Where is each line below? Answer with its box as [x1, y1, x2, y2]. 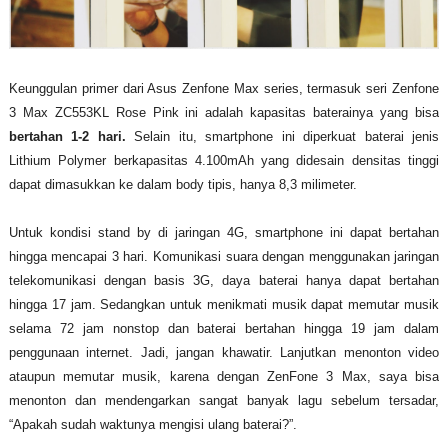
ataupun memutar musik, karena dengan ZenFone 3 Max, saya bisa [8, 368, 440, 384]
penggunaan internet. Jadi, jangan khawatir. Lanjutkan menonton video [8, 344, 440, 360]
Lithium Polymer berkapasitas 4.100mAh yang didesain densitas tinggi [8, 152, 440, 168]
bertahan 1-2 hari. [8, 128, 126, 144]
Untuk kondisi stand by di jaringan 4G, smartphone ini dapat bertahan [8, 224, 440, 240]
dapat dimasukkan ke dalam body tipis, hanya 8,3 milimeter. [8, 176, 357, 192]
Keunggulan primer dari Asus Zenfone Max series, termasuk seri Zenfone [8, 80, 440, 96]
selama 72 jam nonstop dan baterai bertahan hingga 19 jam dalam [8, 320, 440, 336]
